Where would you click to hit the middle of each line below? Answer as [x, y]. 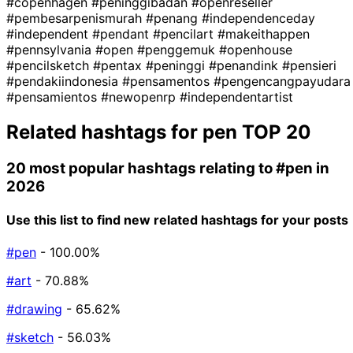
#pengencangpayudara [282, 81]
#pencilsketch [50, 65]
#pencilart [185, 33]
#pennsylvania [51, 49]
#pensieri [309, 65]
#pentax [119, 65]
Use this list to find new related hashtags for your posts [177, 219]
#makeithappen [264, 33]
